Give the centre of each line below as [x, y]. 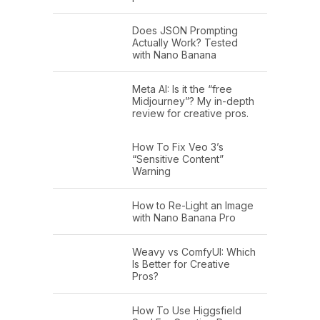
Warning [151, 171]
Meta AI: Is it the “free [182, 89]
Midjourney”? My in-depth [193, 101]
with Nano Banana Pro [184, 218]
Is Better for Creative [181, 264]
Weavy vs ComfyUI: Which [194, 252]
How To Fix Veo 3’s [178, 147]
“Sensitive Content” [178, 159]
